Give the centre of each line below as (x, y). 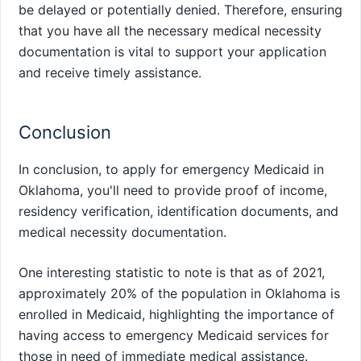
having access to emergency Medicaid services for (174, 336)
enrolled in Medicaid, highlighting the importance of (176, 315)
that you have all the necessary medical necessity (170, 30)
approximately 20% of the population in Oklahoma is (179, 294)
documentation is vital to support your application (172, 51)
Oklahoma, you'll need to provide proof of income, (173, 191)
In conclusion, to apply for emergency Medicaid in (171, 170)
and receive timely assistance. (110, 72)
